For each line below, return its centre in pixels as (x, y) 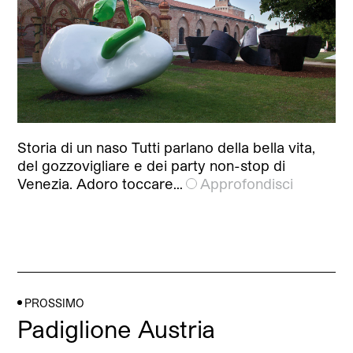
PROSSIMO (55, 303)
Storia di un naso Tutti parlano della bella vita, (167, 147)
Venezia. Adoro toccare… (100, 183)
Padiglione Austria (117, 328)
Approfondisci (247, 183)
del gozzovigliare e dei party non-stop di (152, 165)
